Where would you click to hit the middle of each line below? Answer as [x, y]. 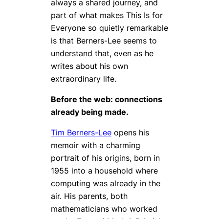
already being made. [90, 112]
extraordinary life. [84, 78]
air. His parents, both [89, 196]
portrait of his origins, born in [105, 158]
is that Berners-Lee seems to [104, 40]
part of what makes [88, 15]
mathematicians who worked [104, 209]
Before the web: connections [107, 99]
